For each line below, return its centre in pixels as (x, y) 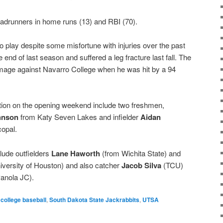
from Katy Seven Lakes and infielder (79, 117)
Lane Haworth (76, 153)
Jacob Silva (141, 165)
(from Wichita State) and (140, 153)
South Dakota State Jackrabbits (94, 200)
